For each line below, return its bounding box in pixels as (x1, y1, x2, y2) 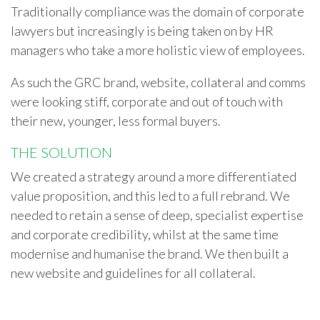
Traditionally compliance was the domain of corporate (11, 4, 304, 20)
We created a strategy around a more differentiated (11, 169, 296, 185)
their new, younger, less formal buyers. (11, 113, 221, 129)
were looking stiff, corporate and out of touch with (11, 94, 283, 110)
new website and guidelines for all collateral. (11, 265, 256, 281)
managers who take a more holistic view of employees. (11, 42, 305, 59)
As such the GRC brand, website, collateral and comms (11, 74, 306, 91)
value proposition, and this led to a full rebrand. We (11, 188, 290, 204)
